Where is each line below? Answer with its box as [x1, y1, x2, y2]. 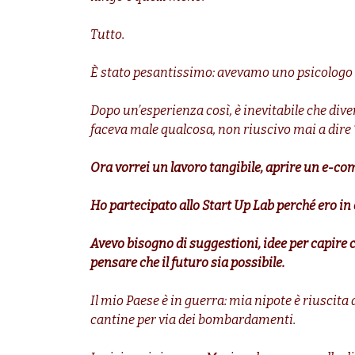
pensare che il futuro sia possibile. [90, 255, 284, 271]
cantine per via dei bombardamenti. [90, 312, 296, 328]
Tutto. [90, 27, 124, 43]
